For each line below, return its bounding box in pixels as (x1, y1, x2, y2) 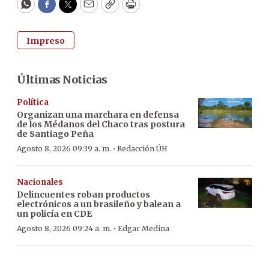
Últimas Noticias (17, 72, 107, 86)
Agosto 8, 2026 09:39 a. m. (17, 144, 111, 153)
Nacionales (17, 177, 63, 187)
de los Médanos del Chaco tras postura (17, 118, 185, 130)
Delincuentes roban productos (17, 189, 150, 200)
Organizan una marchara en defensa (17, 109, 179, 120)
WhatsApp (25, 2, 82, 17)
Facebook (46, 2, 97, 17)
